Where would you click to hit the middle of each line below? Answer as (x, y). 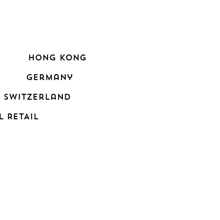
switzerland (37, 97)
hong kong (57, 58)
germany (49, 77)
